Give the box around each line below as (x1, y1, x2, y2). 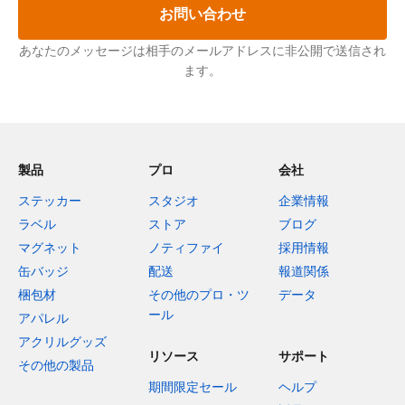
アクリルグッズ (18, 332, 107, 350)
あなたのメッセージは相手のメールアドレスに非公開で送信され (19, 41, 386, 59)
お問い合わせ (159, 3, 246, 24)
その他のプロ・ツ (148, 285, 250, 303)
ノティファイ (148, 238, 224, 256)
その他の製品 (18, 355, 94, 373)
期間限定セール (148, 377, 237, 395)
